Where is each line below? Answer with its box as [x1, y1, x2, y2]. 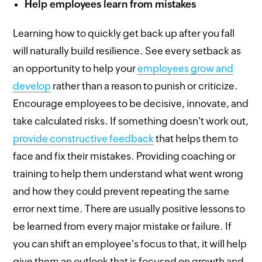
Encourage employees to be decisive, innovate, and [13, 97, 249, 109]
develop [13, 80, 51, 92]
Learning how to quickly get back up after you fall [13, 27, 235, 39]
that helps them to [154, 132, 239, 144]
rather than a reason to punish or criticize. [51, 80, 239, 92]
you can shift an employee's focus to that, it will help [13, 237, 247, 250]
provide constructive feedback [13, 132, 154, 144]
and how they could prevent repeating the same [13, 185, 230, 197]
